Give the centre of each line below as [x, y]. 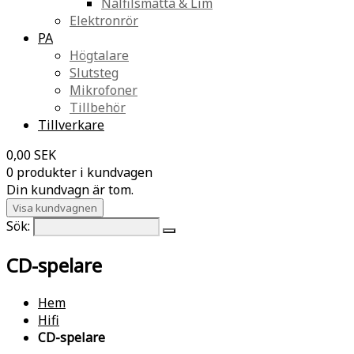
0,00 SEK [31, 155]
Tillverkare [71, 125]
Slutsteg [94, 73]
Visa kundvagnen [55, 208]
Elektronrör [104, 21]
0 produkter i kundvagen [79, 172]
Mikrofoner [104, 90]
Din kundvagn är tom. [70, 190]
